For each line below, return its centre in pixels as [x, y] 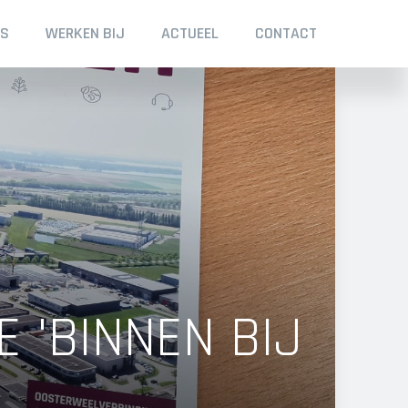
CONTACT [286, 33]
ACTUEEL [190, 33]
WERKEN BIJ [85, 33]
